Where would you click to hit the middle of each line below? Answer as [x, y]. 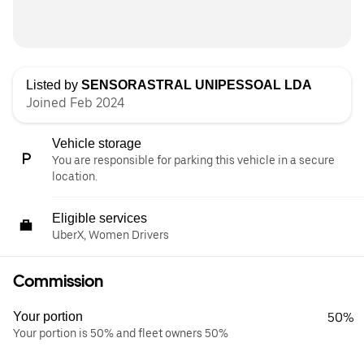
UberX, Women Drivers [110, 235]
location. [75, 177]
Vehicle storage [97, 144]
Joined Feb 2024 [75, 103]
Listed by [54, 85]
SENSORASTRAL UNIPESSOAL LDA [197, 85]
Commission [58, 282]
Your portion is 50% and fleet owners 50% [121, 334]
